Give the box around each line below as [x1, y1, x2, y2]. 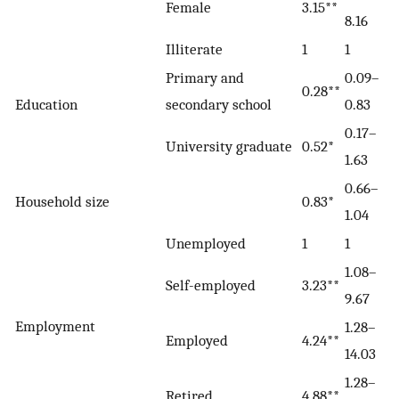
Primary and [166, 68, 244, 86]
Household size [15, 191, 110, 210]
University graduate [166, 136, 292, 155]
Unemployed [166, 233, 246, 252]
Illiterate [166, 39, 223, 58]
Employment [15, 316, 95, 335]
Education [15, 94, 77, 113]
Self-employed [166, 275, 256, 294]
